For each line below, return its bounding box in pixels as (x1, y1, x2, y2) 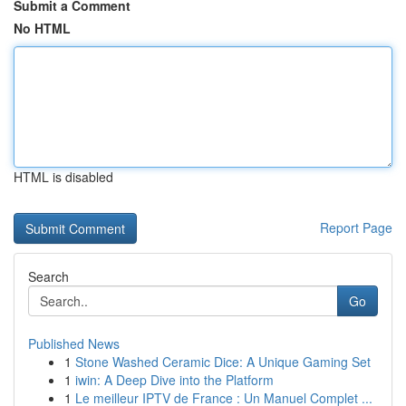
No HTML (14, 19, 71, 37)
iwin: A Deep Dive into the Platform (75, 371, 274, 389)
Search (28, 267, 69, 285)
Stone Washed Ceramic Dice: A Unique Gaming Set (75, 353, 371, 371)
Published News (28, 334, 120, 353)
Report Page (320, 218, 392, 237)
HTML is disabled (14, 168, 113, 186)
